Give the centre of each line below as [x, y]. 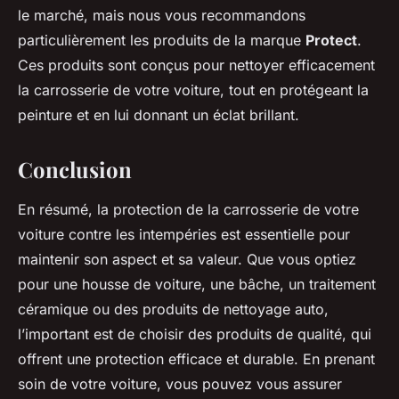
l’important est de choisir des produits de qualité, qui [195, 334]
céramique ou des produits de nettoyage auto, [173, 309]
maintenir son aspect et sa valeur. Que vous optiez [187, 260]
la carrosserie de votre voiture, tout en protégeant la [193, 90]
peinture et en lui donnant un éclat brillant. [159, 115]
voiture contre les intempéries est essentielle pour [184, 235]
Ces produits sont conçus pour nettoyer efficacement [196, 65]
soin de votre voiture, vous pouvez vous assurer [180, 384]
